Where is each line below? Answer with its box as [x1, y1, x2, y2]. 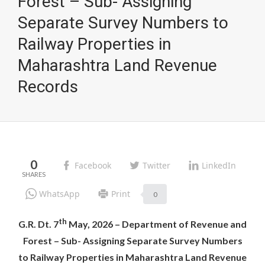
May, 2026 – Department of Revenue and [67, 218, 247, 230]
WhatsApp [39, 188, 80, 199]
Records [18, 77, 78, 96]
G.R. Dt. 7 [18, 218, 59, 230]
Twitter [143, 160, 170, 172]
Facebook [75, 160, 111, 172]
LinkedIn [202, 160, 236, 172]
